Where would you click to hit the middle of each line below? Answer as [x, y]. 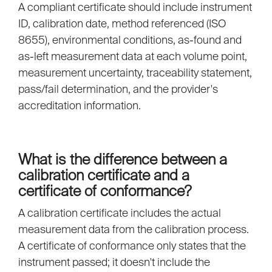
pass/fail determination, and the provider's [118, 89]
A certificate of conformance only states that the [132, 246]
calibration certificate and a [104, 175]
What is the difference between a [123, 160]
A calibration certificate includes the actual [120, 213]
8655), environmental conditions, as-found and [130, 40]
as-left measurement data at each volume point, [133, 56]
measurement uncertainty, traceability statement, [135, 73]
